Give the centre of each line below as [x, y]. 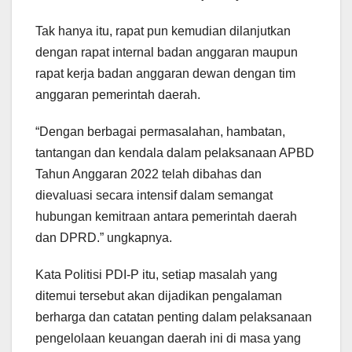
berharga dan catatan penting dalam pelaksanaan [174, 317]
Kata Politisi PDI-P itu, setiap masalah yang [156, 275]
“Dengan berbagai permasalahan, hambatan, [160, 132]
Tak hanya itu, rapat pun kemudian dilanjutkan [163, 31]
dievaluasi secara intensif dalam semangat [154, 196]
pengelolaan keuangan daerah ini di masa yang [168, 339]
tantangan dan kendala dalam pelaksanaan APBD [175, 153]
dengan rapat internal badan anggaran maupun [167, 53]
